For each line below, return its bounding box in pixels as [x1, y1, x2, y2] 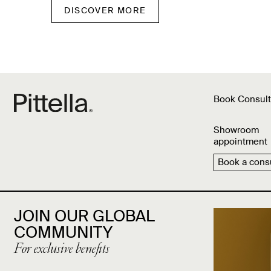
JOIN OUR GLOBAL [14, 206, 155, 226]
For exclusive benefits [14, 242, 109, 258]
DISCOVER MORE [64, 5, 146, 16]
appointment [213, 135, 267, 148]
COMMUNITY [14, 222, 113, 243]
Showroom [213, 124, 259, 136]
